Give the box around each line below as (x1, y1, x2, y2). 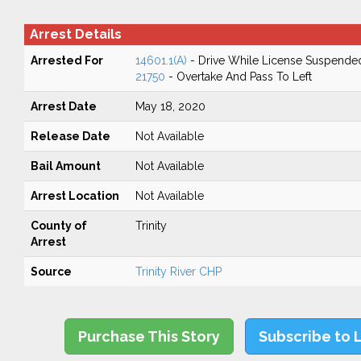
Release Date (30, 130, 110, 143)
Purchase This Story (78, 328, 221, 345)
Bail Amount (30, 160, 101, 172)
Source (30, 265, 72, 278)
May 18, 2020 (135, 100, 205, 113)
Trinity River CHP (135, 265, 222, 278)
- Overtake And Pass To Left (164, 70, 312, 83)
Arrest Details (29, 27, 122, 42)
